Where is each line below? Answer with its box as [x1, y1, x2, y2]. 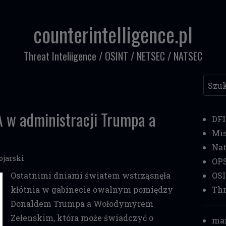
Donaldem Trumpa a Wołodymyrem [10, 198, 153, 209]
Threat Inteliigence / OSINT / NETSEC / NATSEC [24, 48, 202, 64]
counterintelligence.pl [33, 19, 193, 49]
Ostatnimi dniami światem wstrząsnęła [10, 170, 171, 181]
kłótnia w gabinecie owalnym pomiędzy [10, 184, 173, 195]
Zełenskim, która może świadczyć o [10, 212, 153, 223]
